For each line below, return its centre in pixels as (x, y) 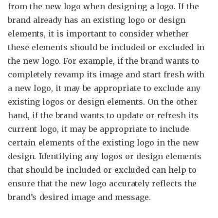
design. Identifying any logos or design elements (105, 156)
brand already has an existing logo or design (97, 20)
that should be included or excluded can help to (102, 170)
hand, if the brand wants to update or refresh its (103, 116)
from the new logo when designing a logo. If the (104, 7)
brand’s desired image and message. (79, 197)
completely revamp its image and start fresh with (106, 75)
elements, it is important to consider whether (99, 34)
